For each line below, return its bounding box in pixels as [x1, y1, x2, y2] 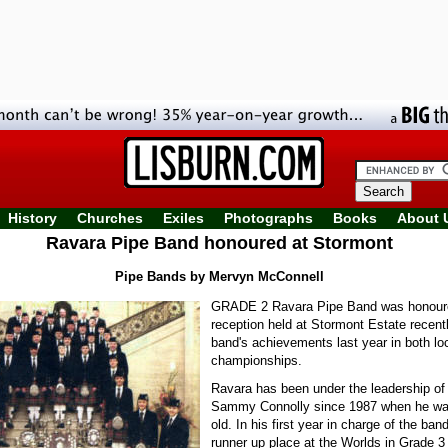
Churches [77, 210, 143, 226]
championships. [211, 353, 302, 368]
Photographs [224, 210, 313, 226]
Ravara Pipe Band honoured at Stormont [45, 233, 393, 253]
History [8, 210, 57, 226]
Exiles [163, 210, 204, 226]
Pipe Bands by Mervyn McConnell [114, 269, 324, 284]
